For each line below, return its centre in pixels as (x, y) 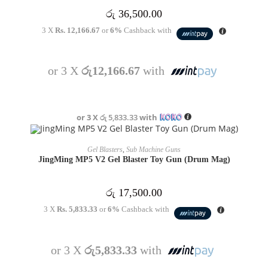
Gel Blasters (105, 150)
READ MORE (134, 146)
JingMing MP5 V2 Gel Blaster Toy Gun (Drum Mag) (134, 160)
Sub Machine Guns (153, 150)
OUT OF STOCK (54, 144)
